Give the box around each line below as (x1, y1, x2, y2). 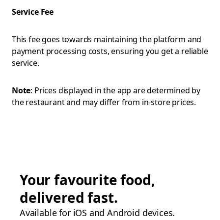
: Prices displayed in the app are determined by (30, 85, 201, 96)
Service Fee (12, 6, 54, 17)
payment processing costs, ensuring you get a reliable (12, 46, 208, 56)
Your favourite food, (20, 170, 155, 189)
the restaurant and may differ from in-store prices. (12, 97, 196, 108)
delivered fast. (20, 188, 118, 207)
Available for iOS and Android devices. (20, 207, 175, 219)
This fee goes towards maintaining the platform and (12, 34, 202, 45)
